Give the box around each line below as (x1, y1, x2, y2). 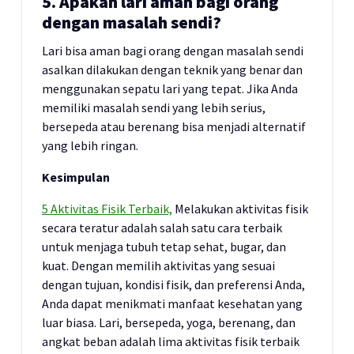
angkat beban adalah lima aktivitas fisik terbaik (42, 333, 299, 349)
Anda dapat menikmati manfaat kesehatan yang (42, 296, 303, 311)
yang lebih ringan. (42, 137, 138, 153)
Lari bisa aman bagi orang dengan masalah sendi (42, 43, 303, 58)
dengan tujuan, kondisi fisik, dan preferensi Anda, (42, 277, 305, 292)
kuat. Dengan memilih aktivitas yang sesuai (42, 258, 275, 273)
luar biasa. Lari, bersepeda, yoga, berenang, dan (42, 314, 296, 330)
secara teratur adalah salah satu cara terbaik (42, 220, 282, 235)
